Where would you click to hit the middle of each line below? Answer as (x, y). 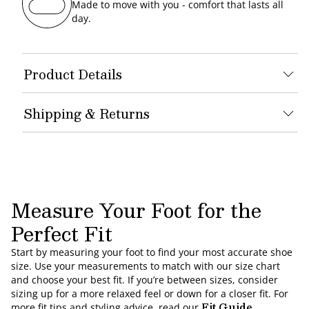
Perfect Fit (62, 233)
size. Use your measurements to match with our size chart (146, 266)
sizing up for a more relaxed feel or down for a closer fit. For (150, 293)
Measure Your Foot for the (136, 210)
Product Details (73, 74)
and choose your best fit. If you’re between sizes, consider (144, 280)
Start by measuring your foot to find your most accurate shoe (152, 252)
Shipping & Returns (87, 113)
